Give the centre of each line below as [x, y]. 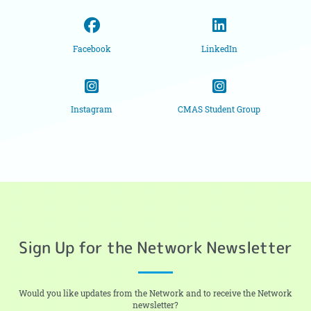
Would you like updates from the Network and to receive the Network [155, 294]
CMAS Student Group [219, 110]
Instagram [92, 110]
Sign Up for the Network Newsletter [155, 247]
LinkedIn [219, 49]
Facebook [92, 49]
